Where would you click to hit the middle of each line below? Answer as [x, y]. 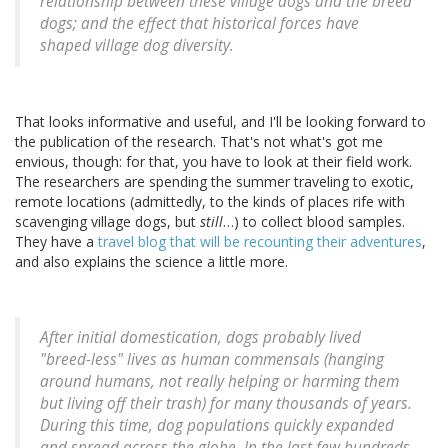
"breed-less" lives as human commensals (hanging [212, 360]
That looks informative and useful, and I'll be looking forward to [220, 122]
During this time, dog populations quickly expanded [217, 426]
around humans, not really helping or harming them [219, 382]
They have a [56, 242]
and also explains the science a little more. [151, 262]
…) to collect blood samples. [314, 222]
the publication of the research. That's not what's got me [199, 142]
